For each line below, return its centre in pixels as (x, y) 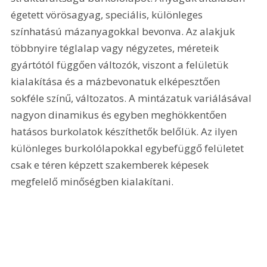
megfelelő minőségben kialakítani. (92, 181)
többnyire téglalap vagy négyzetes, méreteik (116, 48)
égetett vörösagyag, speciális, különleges (108, 14)
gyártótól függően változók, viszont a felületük (121, 64)
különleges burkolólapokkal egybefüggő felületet (129, 148)
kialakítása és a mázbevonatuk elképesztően (117, 81)
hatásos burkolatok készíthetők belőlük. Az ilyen (125, 131)
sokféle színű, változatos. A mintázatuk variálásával (133, 98)
